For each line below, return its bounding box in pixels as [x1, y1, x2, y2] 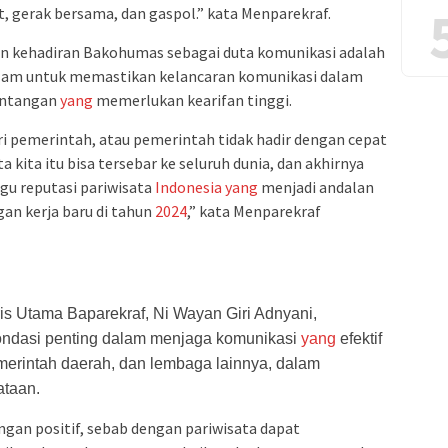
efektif [336, 330, 382, 348]
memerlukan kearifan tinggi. [93, 90, 292, 111]
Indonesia [155, 177, 222, 198]
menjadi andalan [258, 177, 374, 198]
